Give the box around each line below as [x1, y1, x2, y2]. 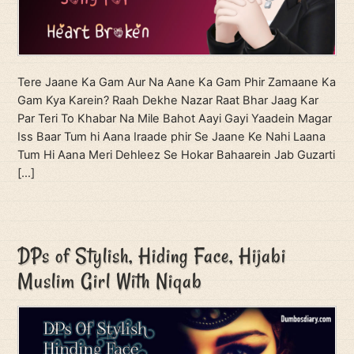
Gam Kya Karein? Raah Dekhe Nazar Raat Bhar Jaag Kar [17, 92, 319, 107]
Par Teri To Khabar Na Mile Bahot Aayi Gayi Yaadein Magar [17, 111, 333, 126]
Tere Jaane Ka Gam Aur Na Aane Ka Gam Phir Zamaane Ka [17, 74, 337, 89]
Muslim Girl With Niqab [17, 267, 203, 296]
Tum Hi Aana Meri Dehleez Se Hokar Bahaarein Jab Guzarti [17, 147, 336, 162]
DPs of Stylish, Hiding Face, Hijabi [17, 242, 287, 270]
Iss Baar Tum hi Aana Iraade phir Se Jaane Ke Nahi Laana [17, 129, 326, 144]
